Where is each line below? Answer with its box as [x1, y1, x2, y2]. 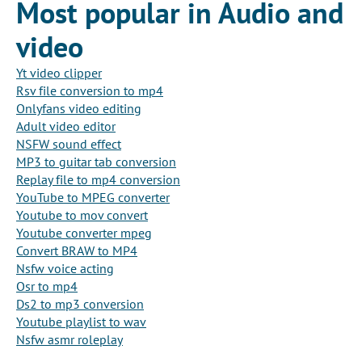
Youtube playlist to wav [16, 314, 146, 330]
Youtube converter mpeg [16, 225, 152, 242]
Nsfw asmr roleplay [16, 331, 123, 348]
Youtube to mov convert [16, 207, 148, 224]
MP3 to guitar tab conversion [16, 154, 176, 170]
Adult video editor [16, 118, 116, 135]
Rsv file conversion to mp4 [16, 82, 163, 99]
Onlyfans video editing [16, 100, 141, 117]
